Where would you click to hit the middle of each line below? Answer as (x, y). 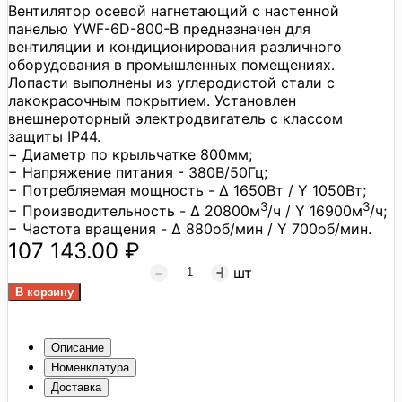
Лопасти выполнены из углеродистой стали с (171, 82)
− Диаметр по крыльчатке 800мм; (130, 154)
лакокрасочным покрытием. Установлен (152, 100)
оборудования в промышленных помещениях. (171, 64)
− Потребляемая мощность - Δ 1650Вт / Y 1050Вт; (187, 190)
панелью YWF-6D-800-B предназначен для (159, 28)
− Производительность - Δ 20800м (134, 211)
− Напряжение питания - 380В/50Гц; (138, 172)
